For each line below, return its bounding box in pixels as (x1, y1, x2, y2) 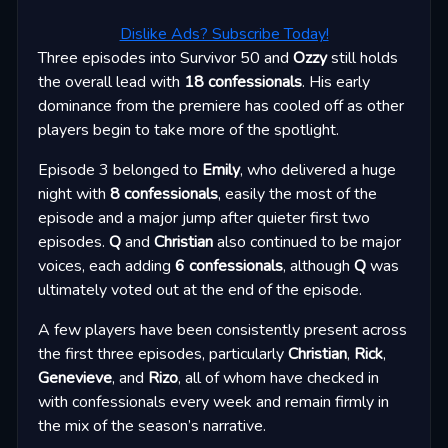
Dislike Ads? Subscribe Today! (119, 23, 329, 46)
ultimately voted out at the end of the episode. (37, 279, 362, 302)
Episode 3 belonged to (37, 159, 202, 182)
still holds (326, 47, 398, 70)
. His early (301, 71, 370, 94)
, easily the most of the (217, 183, 377, 206)
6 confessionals (174, 255, 283, 278)
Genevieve (37, 367, 112, 390)
